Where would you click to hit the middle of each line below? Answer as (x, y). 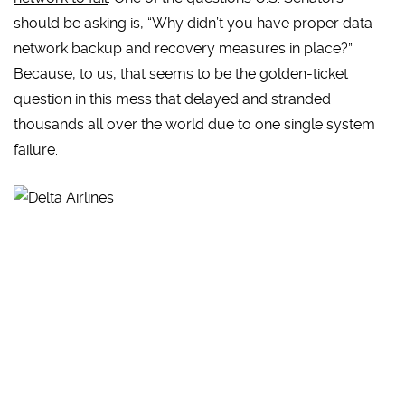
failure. (36, 150)
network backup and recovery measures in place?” (183, 48)
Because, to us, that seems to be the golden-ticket (181, 74)
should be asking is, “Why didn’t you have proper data (193, 23)
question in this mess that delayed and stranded (172, 99)
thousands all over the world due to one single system (194, 124)
